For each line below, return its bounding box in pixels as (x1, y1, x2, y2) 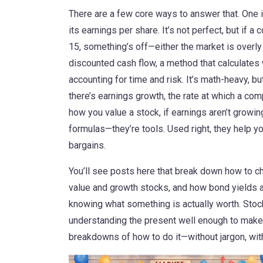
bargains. (69, 140, 106, 151)
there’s (69, 90, 98, 102)
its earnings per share (69, 25, 158, 36)
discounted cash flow (69, 58, 156, 69)
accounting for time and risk (69, 74, 182, 85)
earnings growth (98, 90, 164, 102)
